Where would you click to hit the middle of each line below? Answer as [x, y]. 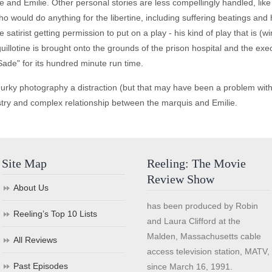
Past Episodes [41, 266]
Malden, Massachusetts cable [204, 236]
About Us [31, 188]
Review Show [181, 179]
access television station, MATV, [209, 251]
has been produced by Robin [203, 206]
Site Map [25, 163]
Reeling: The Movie [197, 163]
